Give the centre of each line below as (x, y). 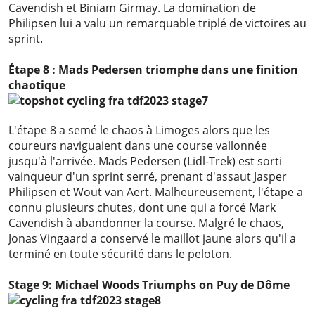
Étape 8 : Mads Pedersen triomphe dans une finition (153, 70)
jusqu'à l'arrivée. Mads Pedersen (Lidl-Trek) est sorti (145, 161)
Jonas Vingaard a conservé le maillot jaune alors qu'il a (152, 239)
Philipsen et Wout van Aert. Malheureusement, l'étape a (156, 192)
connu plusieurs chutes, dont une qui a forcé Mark (142, 208)
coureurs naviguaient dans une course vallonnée (138, 146)
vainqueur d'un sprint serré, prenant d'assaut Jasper (148, 177)
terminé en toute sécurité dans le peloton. (120, 254)
